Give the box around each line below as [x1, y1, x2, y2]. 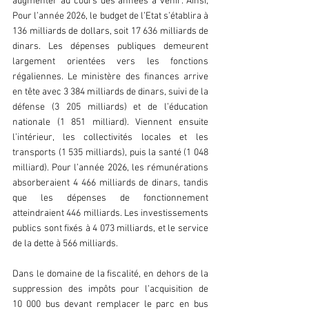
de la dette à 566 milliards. [12, 238, 118, 250]
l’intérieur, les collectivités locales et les [12, 132, 208, 144]
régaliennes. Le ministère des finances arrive [12, 71, 208, 83]
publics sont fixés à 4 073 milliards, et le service [12, 223, 208, 235]
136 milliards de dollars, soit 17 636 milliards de [12, 26, 208, 38]
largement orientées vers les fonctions [12, 56, 208, 68]
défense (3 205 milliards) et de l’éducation [12, 101, 208, 114]
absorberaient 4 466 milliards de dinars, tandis [12, 177, 208, 190]
